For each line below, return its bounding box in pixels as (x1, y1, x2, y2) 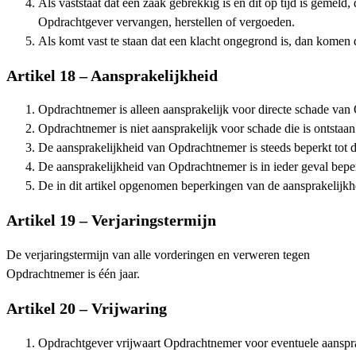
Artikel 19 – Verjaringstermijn (6, 211, 216, 230)
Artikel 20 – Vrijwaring (6, 299, 167, 317)
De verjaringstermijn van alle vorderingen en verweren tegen (6, 248, 310, 263)
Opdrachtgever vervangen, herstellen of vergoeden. (38, 14, 295, 29)
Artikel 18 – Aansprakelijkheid (6, 66, 218, 84)
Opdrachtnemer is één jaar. (6, 267, 140, 282)
